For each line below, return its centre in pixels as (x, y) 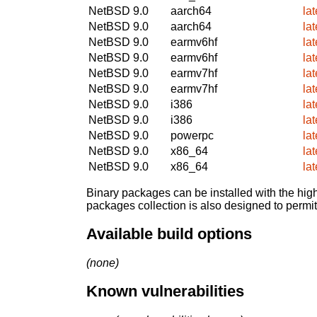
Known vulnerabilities (165, 292)
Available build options (169, 234)
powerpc (192, 135)
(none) (103, 263)
